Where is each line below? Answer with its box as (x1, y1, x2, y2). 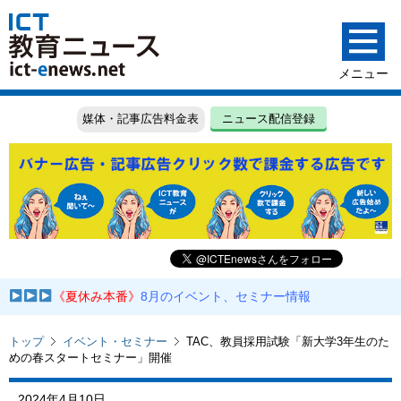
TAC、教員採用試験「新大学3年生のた (186, 334, 389, 348)
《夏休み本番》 (53, 289, 141, 304)
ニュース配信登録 (222, 112, 316, 126)
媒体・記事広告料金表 (82, 112, 200, 126)
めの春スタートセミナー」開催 (9, 350, 172, 364)
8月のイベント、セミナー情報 (141, 289, 311, 304)
